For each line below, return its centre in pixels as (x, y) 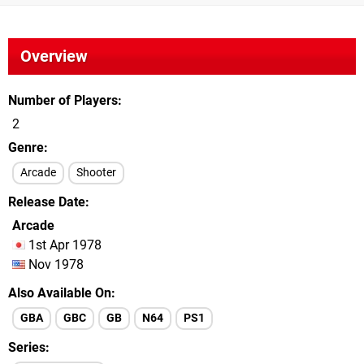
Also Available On (60, 293)
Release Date (47, 202)
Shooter (96, 173)
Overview (54, 56)
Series (27, 347)
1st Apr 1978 (63, 245)
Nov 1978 (54, 264)
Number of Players (63, 100)
